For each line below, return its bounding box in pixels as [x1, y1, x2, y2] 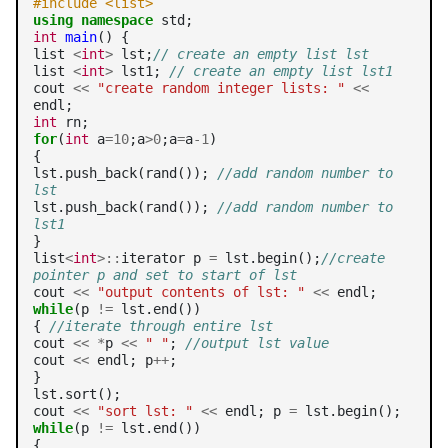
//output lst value [185, 335, 329, 351]
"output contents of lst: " [97, 284, 305, 300]
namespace [81, 12, 153, 28]
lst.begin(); [217, 250, 321, 266]
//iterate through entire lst [49, 318, 273, 334]
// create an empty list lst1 [169, 63, 393, 79]
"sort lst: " [97, 403, 193, 419]
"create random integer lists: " [97, 80, 345, 96]
